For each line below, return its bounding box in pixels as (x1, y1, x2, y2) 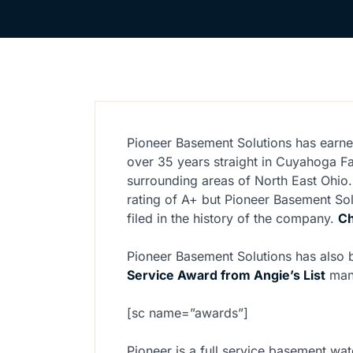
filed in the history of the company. (127, 210, 338, 227)
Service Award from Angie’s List (127, 267, 325, 284)
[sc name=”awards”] (127, 305, 248, 321)
